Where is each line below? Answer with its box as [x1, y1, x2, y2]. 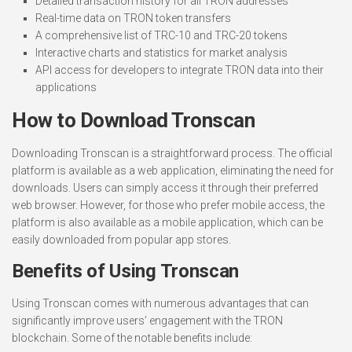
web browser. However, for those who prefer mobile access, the [12, 199, 324, 211]
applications [35, 81, 97, 93]
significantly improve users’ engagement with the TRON [12, 314, 283, 327]
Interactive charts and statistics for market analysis [35, 46, 288, 59]
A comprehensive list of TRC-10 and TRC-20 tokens [35, 29, 288, 42]
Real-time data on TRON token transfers [35, 12, 231, 24]
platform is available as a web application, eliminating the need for [12, 164, 334, 177]
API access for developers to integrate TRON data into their [35, 64, 324, 76]
